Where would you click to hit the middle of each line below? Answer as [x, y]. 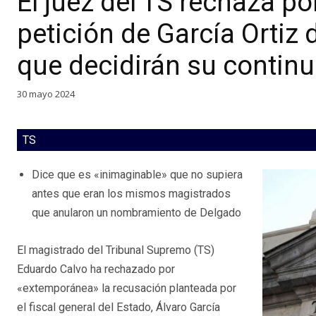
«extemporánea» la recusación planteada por [127, 288]
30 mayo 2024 [46, 93]
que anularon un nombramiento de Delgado [136, 213]
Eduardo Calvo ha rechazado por [96, 269]
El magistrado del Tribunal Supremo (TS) [116, 250]
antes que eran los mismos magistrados [131, 194]
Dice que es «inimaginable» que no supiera [137, 175]
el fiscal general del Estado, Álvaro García [119, 308]
